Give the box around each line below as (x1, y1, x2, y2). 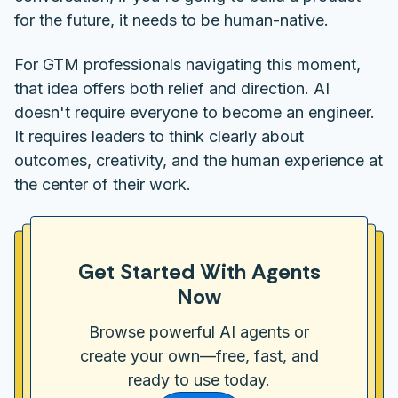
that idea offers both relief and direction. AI (14, 78, 330, 98)
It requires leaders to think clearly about (14, 126, 304, 146)
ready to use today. (128, 370, 270, 390)
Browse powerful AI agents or (89, 322, 309, 342)
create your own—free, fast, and (79, 346, 319, 366)
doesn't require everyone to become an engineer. (14, 102, 375, 122)
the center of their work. (14, 174, 191, 194)
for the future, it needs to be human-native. (14, 11, 329, 30)
